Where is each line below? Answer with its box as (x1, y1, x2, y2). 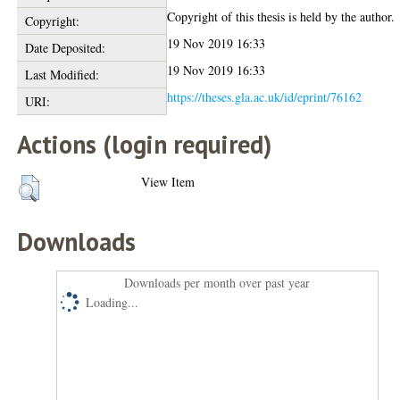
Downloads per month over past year (124, 274, 311, 291)
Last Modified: (24, 66, 99, 83)
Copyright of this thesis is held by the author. (167, 8, 396, 25)
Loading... (86, 294, 139, 311)
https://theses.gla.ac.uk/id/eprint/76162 (167, 88, 362, 105)
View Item (141, 173, 196, 190)
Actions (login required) (17, 128, 272, 161)
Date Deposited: (24, 39, 105, 56)
